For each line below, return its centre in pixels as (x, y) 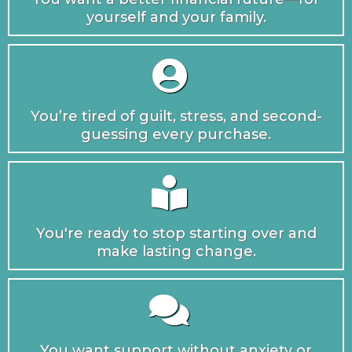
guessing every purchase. (176, 135)
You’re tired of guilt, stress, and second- (176, 117)
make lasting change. (176, 252)
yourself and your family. (176, 18)
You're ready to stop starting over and (176, 234)
